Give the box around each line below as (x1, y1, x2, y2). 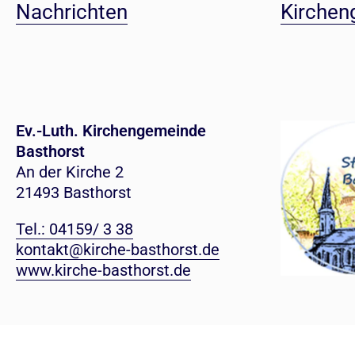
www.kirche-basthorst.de (16, 261, 191, 280)
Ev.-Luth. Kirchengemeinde (16, 121, 206, 140)
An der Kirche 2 (16, 162, 124, 181)
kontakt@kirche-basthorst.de (16, 240, 219, 259)
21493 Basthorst (16, 183, 132, 202)
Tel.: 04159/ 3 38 (16, 219, 133, 239)
